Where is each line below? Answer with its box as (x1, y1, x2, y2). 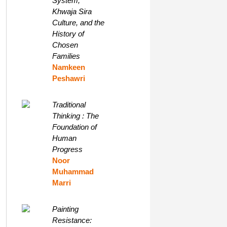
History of (52, 29, 84, 38)
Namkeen (52, 63, 85, 71)
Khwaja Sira (52, 7, 92, 16)
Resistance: (52, 216, 92, 224)
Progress (52, 145, 83, 154)
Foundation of (52, 123, 97, 131)
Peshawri (52, 74, 85, 83)
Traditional (52, 100, 86, 109)
